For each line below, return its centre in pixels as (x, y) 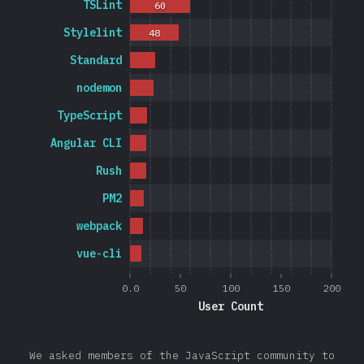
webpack (100, 226)
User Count (231, 306)
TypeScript (89, 115)
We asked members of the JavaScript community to (182, 355)
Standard (96, 60)
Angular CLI (86, 143)
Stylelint (93, 32)
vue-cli (99, 253)
